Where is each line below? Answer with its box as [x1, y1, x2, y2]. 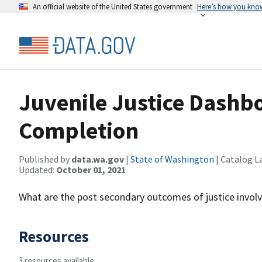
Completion [19, 116, 139, 145]
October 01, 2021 [56, 164, 126, 175]
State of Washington [130, 153, 214, 165]
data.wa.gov [71, 153, 124, 165]
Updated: [19, 164, 56, 175]
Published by [19, 153, 71, 165]
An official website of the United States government [33, 2, 192, 11]
